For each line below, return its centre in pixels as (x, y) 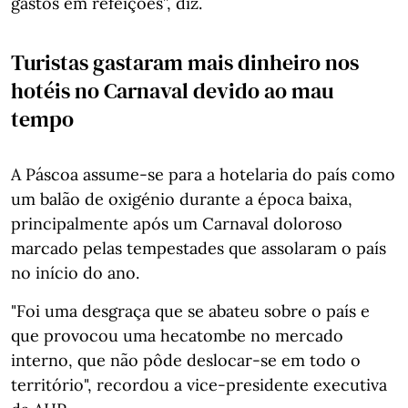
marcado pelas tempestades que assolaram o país (199, 249)
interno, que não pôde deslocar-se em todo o (186, 361)
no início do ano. (75, 273)
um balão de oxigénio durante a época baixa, (182, 199)
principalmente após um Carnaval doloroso (177, 224)
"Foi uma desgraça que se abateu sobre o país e (190, 311)
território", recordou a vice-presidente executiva (199, 385)
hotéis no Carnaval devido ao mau (172, 91)
